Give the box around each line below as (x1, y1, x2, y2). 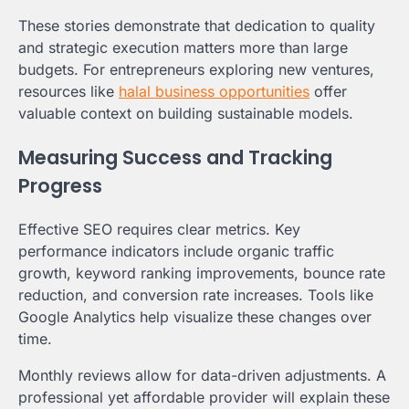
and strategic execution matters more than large (18, 37, 348, 57)
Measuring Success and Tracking (18, 143, 332, 171)
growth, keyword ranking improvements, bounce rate (18, 264, 385, 283)
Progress (18, 172, 102, 199)
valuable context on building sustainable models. (18, 103, 353, 122)
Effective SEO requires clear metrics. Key (18, 220, 300, 239)
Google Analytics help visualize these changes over (18, 308, 372, 327)
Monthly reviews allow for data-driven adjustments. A (18, 366, 386, 385)
